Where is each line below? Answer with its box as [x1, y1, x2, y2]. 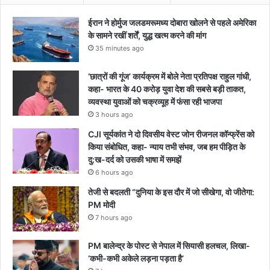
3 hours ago [95, 110, 133, 119]
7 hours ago [95, 213, 133, 222]
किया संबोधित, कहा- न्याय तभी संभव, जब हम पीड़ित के [88, 141, 245, 152]
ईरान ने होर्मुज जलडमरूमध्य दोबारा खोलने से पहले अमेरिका [88, 17, 256, 28]
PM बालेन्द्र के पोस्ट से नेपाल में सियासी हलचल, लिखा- [88, 240, 250, 251]
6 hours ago [95, 168, 133, 177]
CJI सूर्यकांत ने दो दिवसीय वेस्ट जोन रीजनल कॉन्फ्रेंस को [88, 128, 254, 139]
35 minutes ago [95, 43, 144, 52]
